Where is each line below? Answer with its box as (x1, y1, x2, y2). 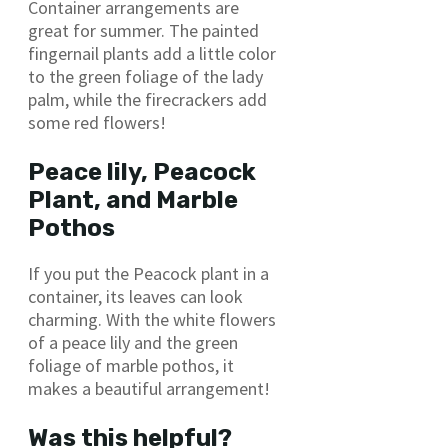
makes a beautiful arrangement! (28, 376, 270, 400)
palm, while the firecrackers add (28, 87, 267, 111)
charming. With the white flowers (28, 307, 276, 331)
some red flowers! (28, 110, 166, 134)
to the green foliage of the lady (28, 64, 263, 88)
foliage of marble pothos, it (28, 353, 234, 377)
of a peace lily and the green (28, 330, 238, 354)
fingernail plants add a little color (28, 41, 276, 65)
